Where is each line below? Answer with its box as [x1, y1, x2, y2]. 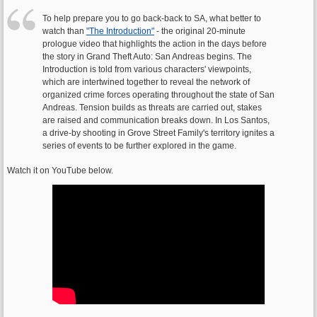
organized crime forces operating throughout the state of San [42, 90, 275, 100]
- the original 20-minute [154, 26, 246, 36]
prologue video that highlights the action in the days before [42, 39, 267, 49]
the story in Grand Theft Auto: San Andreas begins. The [42, 52, 252, 62]
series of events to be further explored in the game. [42, 141, 236, 151]
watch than [42, 26, 86, 36]
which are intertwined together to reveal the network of [42, 77, 250, 87]
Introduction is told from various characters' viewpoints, [42, 64, 251, 74]
